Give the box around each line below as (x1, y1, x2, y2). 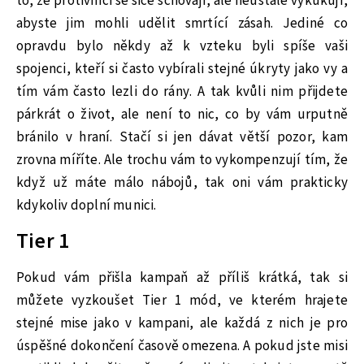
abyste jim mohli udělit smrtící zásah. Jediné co (16, 14, 348, 34)
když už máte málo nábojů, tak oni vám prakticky (16, 173, 348, 193)
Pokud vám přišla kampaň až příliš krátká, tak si (16, 267, 348, 288)
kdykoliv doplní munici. (16, 196, 157, 216)
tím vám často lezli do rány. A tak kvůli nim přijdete (16, 82, 348, 102)
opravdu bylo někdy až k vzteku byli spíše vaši (16, 37, 348, 57)
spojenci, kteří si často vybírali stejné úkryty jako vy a (16, 59, 348, 80)
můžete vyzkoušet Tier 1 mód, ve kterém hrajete (16, 290, 348, 310)
